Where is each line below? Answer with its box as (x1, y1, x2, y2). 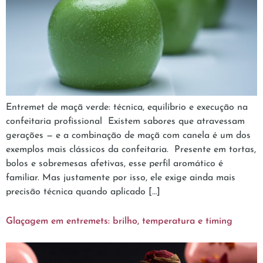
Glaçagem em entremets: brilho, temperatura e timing (6, 216, 232, 226)
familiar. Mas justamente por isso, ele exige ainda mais (6, 173, 235, 183)
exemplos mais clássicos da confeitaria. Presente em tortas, (6, 144, 256, 154)
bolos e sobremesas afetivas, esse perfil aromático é (6, 159, 223, 168)
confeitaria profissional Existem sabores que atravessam (6, 116, 245, 126)
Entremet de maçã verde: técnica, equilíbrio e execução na (6, 102, 248, 112)
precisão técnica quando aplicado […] (6, 187, 160, 197)
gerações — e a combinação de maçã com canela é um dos (6, 130, 251, 140)
